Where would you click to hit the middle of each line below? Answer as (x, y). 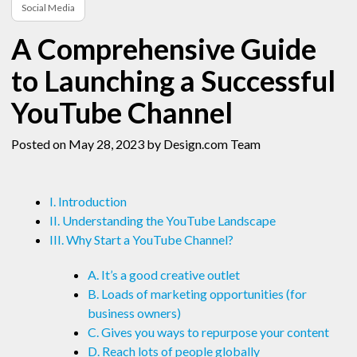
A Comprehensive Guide (164, 49)
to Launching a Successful (173, 81)
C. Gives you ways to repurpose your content (208, 332)
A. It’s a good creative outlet (164, 275)
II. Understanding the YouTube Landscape (163, 221)
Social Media (48, 8)
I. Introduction (88, 202)
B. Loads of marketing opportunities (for (197, 294)
